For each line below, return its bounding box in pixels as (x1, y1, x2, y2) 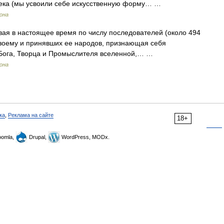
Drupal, (27, 134, 48, 140)
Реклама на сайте (8, 112, 53, 118)
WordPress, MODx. (60, 134, 109, 140)
